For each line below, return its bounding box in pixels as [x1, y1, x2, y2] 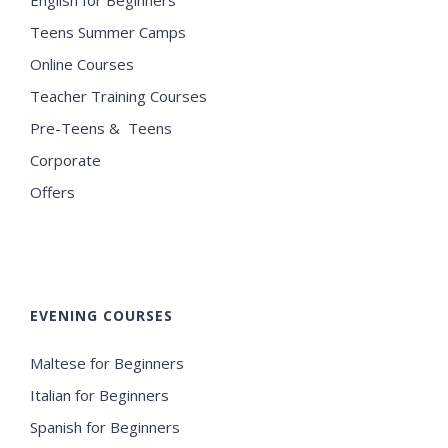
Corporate [30, 149, 101, 170]
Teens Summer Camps [30, 21, 186, 42]
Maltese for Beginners [30, 352, 184, 373]
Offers [30, 181, 75, 202]
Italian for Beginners [30, 384, 169, 405]
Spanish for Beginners [30, 416, 180, 437]
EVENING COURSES [30, 305, 173, 325]
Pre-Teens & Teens [30, 117, 172, 138]
